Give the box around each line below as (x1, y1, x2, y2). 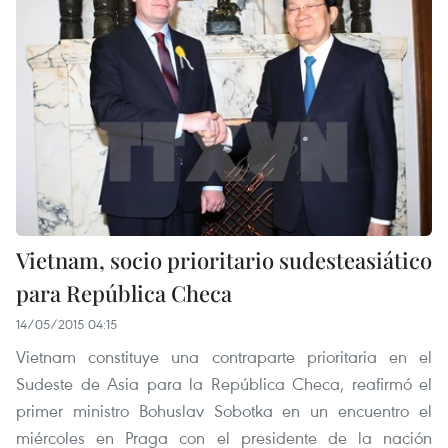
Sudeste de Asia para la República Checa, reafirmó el (16, 371, 432, 395)
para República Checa (16, 277, 232, 308)
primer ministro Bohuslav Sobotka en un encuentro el (16, 398, 432, 422)
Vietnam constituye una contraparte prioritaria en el (16, 344, 432, 368)
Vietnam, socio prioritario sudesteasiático (16, 244, 432, 275)
